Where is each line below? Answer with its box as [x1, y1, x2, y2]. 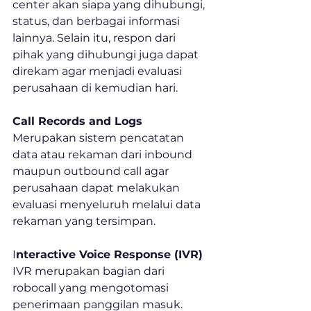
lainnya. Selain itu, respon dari [12, 31, 178, 45]
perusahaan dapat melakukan [12, 181, 183, 195]
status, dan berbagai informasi [12, 15, 183, 28]
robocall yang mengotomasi [12, 281, 171, 295]
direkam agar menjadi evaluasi [12, 65, 185, 78]
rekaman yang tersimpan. [12, 215, 155, 228]
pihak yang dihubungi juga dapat [12, 48, 201, 62]
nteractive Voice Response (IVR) [16, 248, 203, 262]
